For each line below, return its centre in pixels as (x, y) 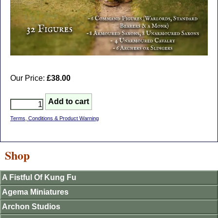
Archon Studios (31, 207)
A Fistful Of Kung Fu (39, 177)
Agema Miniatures (35, 192)
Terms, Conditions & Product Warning (54, 118)
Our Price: (28, 78)
